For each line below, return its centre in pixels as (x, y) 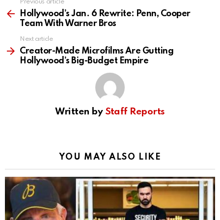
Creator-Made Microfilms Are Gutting (97, 51)
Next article (36, 39)
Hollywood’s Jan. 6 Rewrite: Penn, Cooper (105, 14)
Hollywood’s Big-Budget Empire (84, 61)
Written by (80, 112)
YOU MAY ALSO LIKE (110, 157)
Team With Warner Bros (68, 24)
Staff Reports (135, 112)
